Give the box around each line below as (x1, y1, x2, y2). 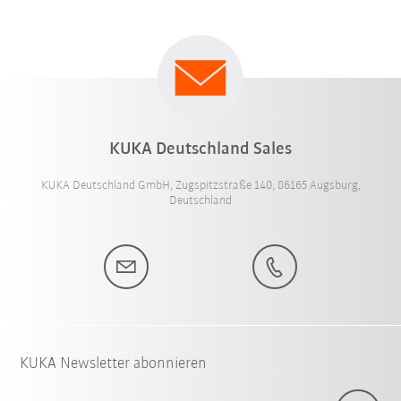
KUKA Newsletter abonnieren (20, 354, 208, 372)
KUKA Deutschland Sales (109, 140, 292, 158)
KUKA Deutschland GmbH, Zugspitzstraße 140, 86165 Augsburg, (40, 178, 361, 192)
